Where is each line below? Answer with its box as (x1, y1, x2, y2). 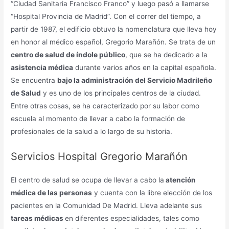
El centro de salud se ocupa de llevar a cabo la (11, 175, 165, 184)
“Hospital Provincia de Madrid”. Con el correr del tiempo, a (11, 12, 201, 20)
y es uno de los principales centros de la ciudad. (41, 88, 201, 97)
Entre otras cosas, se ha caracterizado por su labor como (11, 101, 200, 110)
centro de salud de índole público (11, 50, 126, 59)
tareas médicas (11, 214, 65, 222)
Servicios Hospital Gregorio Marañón (11, 150, 188, 163)
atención (164, 175, 196, 184)
